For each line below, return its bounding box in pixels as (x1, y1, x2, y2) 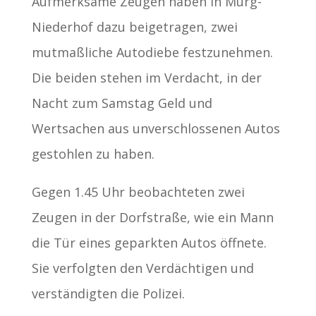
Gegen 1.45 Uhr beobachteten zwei (31, 183, 245, 200)
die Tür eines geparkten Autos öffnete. (31, 233, 267, 251)
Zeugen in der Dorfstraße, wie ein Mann (31, 208, 274, 226)
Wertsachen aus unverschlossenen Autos (31, 119, 280, 137)
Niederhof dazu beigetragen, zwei (31, 18, 238, 35)
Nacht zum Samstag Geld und (31, 94, 212, 111)
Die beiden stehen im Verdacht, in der (31, 68, 262, 86)
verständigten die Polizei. (31, 284, 185, 302)
